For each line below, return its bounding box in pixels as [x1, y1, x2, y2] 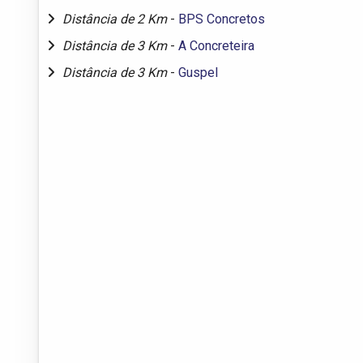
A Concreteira [178, 37, 254, 53]
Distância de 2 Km [62, 11, 170, 27]
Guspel [178, 64, 218, 80]
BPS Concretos [178, 11, 265, 27]
